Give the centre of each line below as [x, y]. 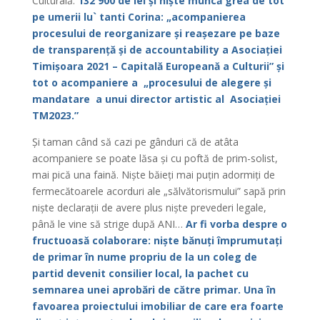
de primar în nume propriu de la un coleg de [144, 257]
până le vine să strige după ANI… [109, 224]
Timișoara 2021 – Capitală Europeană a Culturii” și [158, 66]
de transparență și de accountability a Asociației [157, 50]
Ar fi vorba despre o [236, 224]
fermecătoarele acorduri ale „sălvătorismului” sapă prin [159, 191]
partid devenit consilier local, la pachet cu [140, 273]
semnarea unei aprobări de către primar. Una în [154, 290]
